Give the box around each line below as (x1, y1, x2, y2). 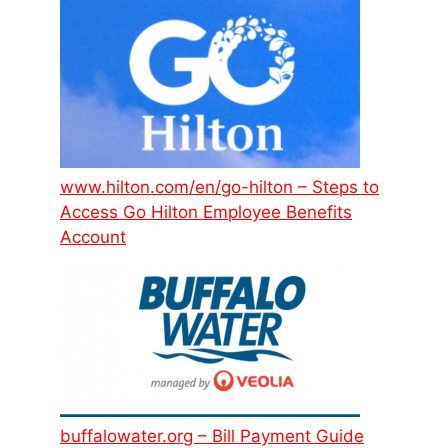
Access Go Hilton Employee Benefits (60, 201, 352, 222)
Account (60, 226, 126, 247)
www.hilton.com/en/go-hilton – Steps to (60, 176, 379, 197)
